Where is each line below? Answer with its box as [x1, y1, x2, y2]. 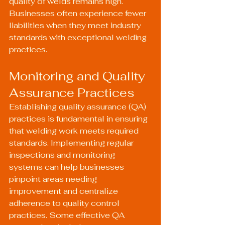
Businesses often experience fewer [9, 8, 148, 19]
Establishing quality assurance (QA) [9, 101, 148, 112]
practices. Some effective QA [9, 210, 127, 220]
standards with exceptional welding [9, 32, 149, 43]
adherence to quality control [9, 198, 122, 208]
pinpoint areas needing [9, 174, 99, 184]
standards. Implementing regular [9, 138, 136, 148]
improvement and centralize [9, 186, 120, 196]
